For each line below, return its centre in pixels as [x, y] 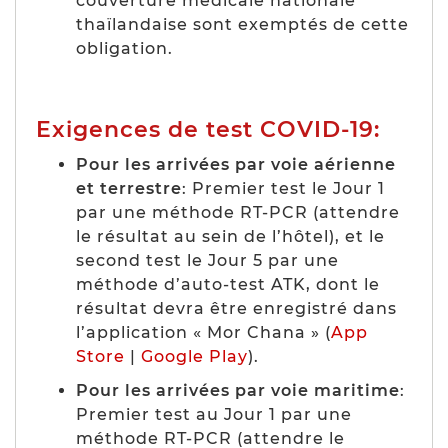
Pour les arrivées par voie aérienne [236, 164]
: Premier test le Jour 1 [283, 188]
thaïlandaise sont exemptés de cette [242, 24]
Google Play [194, 356]
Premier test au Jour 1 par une [214, 414]
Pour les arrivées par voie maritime [238, 390]
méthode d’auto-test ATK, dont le [228, 284]
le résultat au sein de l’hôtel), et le [230, 236]
